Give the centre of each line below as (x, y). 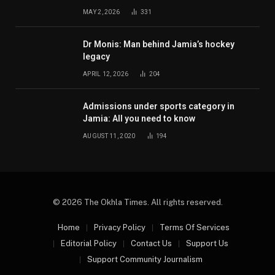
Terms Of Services (195, 228)
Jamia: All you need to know (139, 119)
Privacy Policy (120, 228)
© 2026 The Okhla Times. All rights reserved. (137, 203)
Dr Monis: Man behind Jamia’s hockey (159, 45)
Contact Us (151, 244)
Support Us (207, 244)
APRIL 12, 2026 (106, 74)
